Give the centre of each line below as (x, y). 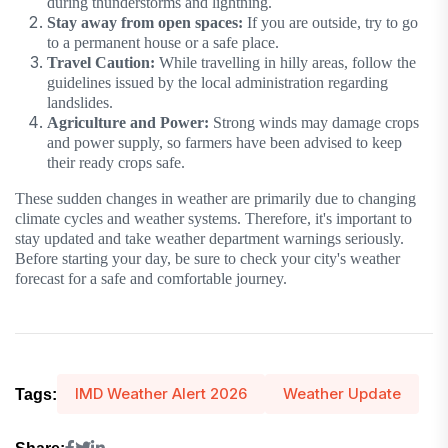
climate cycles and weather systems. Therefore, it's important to (213, 219)
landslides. (80, 103)
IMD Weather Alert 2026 (161, 394)
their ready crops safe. (116, 163)
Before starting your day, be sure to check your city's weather (207, 259)
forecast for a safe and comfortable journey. (151, 279)
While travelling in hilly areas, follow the (285, 63)
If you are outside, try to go (330, 23)
